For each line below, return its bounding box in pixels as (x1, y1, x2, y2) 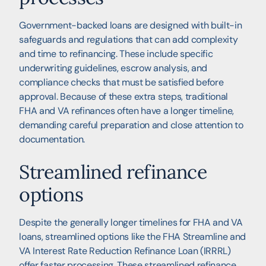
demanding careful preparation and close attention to (19, 118, 243, 131)
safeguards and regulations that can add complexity (19, 33, 238, 46)
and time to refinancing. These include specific (19, 47, 213, 60)
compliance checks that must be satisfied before (19, 75, 224, 88)
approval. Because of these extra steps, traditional (19, 90, 229, 103)
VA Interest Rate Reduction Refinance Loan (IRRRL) (19, 244, 231, 257)
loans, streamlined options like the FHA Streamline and (19, 230, 246, 243)
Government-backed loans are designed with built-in (19, 18, 242, 31)
